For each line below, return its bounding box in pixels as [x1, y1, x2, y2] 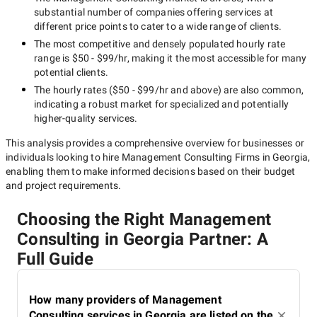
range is [34, 52, 72, 64]
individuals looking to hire [6, 151, 122, 163]
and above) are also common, [168, 84, 304, 96]
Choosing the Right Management [17, 209, 272, 229]
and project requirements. [6, 180, 122, 191]
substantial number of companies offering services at [34, 6, 273, 18]
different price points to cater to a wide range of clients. [34, 21, 282, 32]
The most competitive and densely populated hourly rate [34, 38, 286, 50]
